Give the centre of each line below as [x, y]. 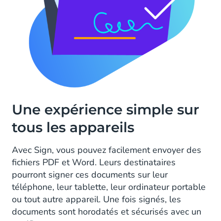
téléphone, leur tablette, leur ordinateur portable [109, 187]
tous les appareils [73, 128]
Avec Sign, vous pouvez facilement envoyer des [107, 150]
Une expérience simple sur [106, 110]
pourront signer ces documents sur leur [90, 175]
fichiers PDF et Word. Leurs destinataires [94, 163]
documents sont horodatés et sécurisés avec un [107, 212]
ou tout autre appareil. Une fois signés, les [96, 200]
